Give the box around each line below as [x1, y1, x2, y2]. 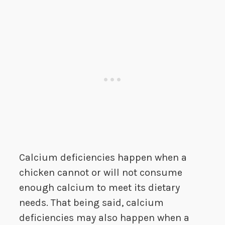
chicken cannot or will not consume [19, 167, 182, 179]
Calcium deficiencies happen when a [19, 152, 187, 164]
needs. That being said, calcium [19, 197, 164, 209]
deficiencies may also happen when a [19, 212, 189, 224]
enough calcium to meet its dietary [19, 182, 180, 194]
